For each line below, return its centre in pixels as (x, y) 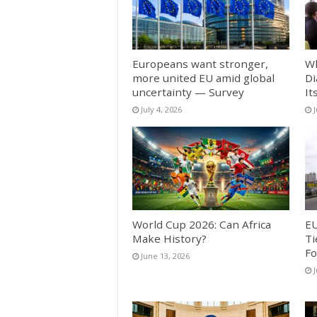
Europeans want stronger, (200, 63)
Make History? (169, 239)
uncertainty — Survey (188, 92)
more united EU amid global (203, 77)
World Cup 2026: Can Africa (202, 225)
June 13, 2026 (165, 256)
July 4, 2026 (161, 109)
